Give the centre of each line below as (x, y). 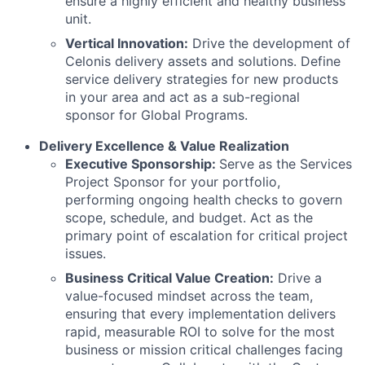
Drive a (298, 278)
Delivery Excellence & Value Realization (164, 146)
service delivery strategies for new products (202, 79)
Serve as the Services (286, 164)
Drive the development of (269, 43)
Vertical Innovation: (127, 43)
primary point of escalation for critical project (207, 235)
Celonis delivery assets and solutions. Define (203, 61)
